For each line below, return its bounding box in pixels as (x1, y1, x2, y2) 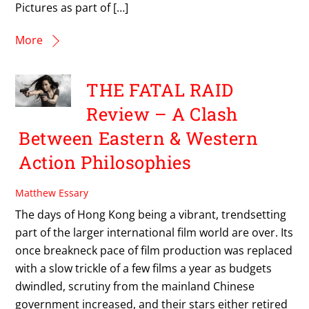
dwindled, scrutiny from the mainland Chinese (15, 279, 255, 295)
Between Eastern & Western (19, 126, 259, 150)
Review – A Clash (86, 102, 238, 126)
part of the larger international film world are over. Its (15, 225, 294, 241)
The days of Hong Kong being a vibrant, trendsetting (15, 207, 287, 223)
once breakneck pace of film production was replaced (15, 243, 293, 259)
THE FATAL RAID (86, 78, 234, 102)
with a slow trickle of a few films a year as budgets (15, 261, 272, 277)
